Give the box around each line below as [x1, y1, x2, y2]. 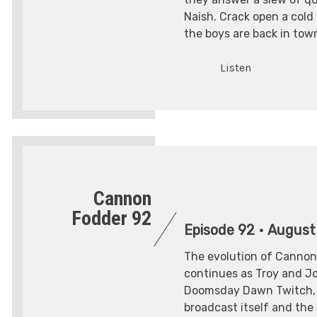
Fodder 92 [71, 207, 152, 231]
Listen [220, 61, 251, 75]
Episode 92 [184, 221, 255, 239]
